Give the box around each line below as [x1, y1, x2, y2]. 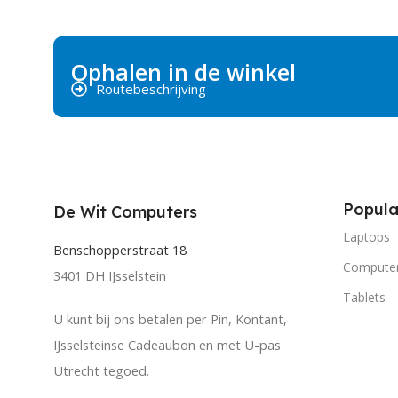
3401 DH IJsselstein [53, 267, 166, 285]
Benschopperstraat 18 [53, 242, 187, 259]
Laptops [343, 228, 390, 246]
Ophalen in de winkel [71, 57, 296, 88]
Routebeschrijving [95, 80, 206, 99]
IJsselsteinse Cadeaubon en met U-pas [53, 337, 281, 354]
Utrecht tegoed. [53, 362, 149, 380]
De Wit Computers [53, 202, 197, 223]
